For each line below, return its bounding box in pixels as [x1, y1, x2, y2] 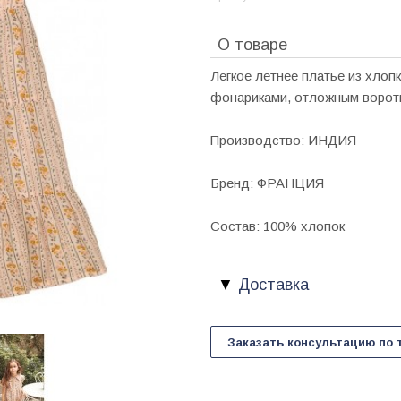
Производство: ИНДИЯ [210, 132, 356, 148]
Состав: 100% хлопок [210, 218, 345, 234]
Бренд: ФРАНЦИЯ [210, 175, 324, 191]
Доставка [234, 276, 309, 294]
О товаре [218, 36, 287, 54]
